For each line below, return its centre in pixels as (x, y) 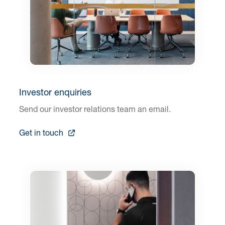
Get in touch (42, 132)
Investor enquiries (55, 92)
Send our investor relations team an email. (95, 109)
